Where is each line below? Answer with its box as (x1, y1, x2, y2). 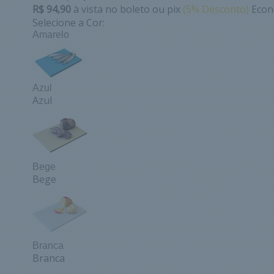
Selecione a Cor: (32, 15, 105, 29)
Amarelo (32, 29, 69, 40)
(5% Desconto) (183, 2, 251, 16)
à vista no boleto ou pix (73, 2, 183, 16)
